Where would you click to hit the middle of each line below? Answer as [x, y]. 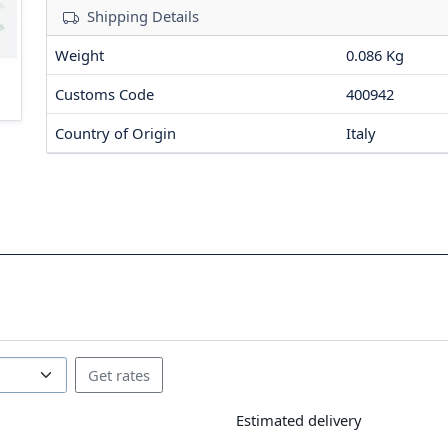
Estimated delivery [299, 420]
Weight [79, 54]
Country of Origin [115, 132]
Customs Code [104, 93]
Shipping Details [143, 15]
